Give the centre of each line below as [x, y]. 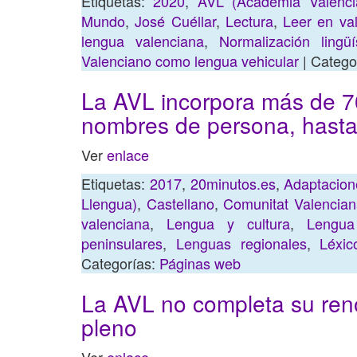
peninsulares [122, 243]
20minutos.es [233, 183]
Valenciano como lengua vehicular [190, 61]
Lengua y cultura [229, 223]
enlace [126, 155]
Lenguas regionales [241, 243]
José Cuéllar [175, 21]
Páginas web [200, 263]
